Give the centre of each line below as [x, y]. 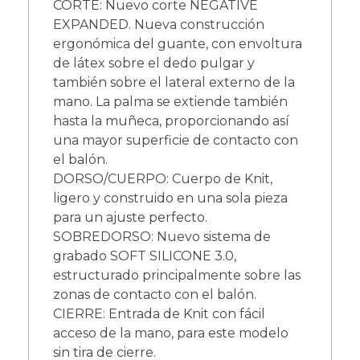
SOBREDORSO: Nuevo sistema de [162, 236]
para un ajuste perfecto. [130, 217]
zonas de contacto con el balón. [155, 294]
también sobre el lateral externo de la [174, 82]
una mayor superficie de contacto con [176, 140]
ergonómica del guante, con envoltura [178, 43]
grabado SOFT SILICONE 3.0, [145, 256]
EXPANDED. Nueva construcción [159, 24]
